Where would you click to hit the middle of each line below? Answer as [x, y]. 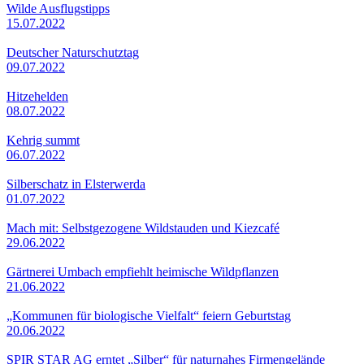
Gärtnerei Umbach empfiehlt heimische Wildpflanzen [143, 271]
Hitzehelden [37, 96]
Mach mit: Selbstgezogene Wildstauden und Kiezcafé [143, 227]
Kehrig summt [43, 140]
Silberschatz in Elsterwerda [76, 184]
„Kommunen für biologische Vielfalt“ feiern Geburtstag [149, 315]
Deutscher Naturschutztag [73, 52]
